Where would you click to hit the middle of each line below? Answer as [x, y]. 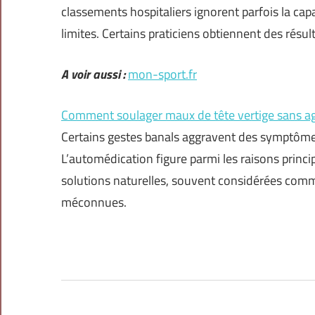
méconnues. [94, 202]
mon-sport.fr [162, 75]
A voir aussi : [93, 75]
